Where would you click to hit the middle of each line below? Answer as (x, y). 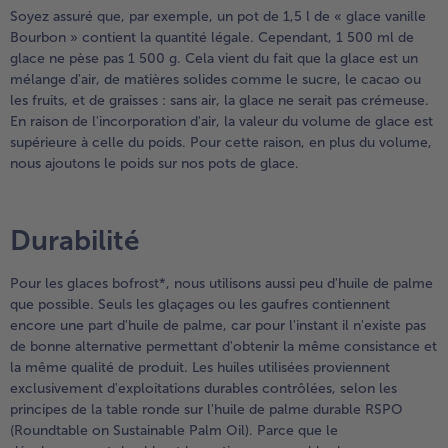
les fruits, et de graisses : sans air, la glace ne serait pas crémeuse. (219, 101)
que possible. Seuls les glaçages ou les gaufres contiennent (200, 305)
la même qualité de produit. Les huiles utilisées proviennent (200, 368)
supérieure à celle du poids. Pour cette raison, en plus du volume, (221, 143)
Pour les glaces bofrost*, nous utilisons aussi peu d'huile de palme (221, 284)
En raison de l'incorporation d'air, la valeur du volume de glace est (221, 122)
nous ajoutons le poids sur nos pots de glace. (154, 164)
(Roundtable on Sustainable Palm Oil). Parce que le (174, 431)
